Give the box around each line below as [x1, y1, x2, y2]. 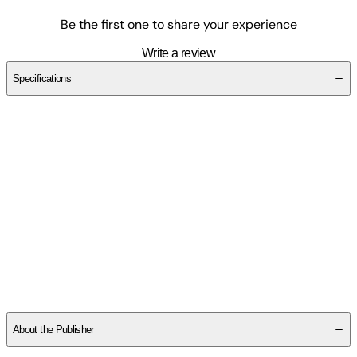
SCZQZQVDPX [118, 296, 184, 311]
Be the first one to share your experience [60, 15, 297, 33]
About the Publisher [13, 324, 94, 336]
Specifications [13, 72, 72, 84]
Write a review [141, 45, 215, 60]
